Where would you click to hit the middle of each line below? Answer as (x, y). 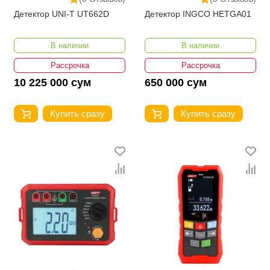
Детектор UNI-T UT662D (61, 14)
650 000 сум (176, 83)
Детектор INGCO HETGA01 (198, 14)
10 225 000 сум (52, 83)
